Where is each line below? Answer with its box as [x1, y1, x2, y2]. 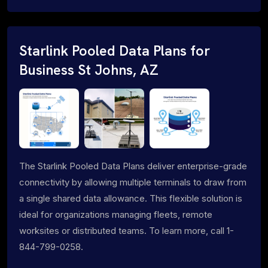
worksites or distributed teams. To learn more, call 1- [19, 224, 234, 236]
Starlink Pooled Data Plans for [19, 41, 210, 60]
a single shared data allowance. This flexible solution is [19, 192, 242, 204]
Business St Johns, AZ [19, 60, 159, 79]
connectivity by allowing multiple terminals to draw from [19, 176, 246, 188]
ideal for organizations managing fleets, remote [19, 208, 212, 220]
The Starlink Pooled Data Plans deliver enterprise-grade [19, 160, 247, 172]
